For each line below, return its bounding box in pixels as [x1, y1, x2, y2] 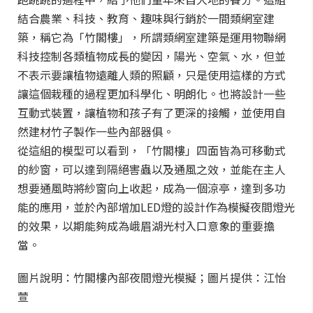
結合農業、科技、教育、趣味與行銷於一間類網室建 [17, 10, 275, 27]
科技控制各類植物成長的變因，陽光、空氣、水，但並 [17, 48, 286, 64]
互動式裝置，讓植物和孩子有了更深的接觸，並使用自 [17, 104, 286, 121]
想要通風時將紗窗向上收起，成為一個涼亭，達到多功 [17, 180, 286, 196]
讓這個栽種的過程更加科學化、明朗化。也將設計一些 [17, 85, 286, 102]
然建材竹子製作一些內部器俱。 [17, 123, 174, 140]
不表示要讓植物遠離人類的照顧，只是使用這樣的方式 [17, 66, 286, 83]
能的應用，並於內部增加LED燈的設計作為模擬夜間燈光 [17, 198, 295, 215]
